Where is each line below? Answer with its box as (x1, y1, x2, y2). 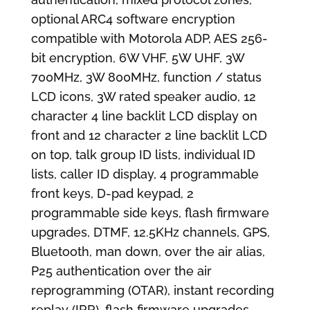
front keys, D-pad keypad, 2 (30, 185, 194, 201)
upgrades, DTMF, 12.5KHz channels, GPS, (30, 224, 270, 239)
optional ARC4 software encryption (30, 11, 235, 26)
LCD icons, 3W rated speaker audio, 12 (30, 89, 256, 104)
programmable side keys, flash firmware (30, 205, 269, 220)
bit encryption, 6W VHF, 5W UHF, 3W (30, 50, 244, 65)
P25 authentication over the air (30, 263, 212, 278)
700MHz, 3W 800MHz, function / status (30, 69, 262, 84)
